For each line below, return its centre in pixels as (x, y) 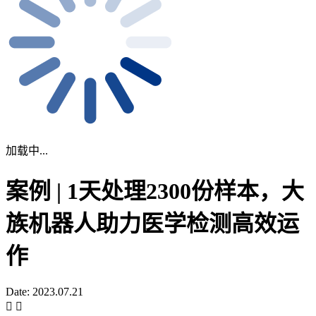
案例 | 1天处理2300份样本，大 (155, 192)
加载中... (27, 150)
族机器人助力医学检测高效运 (152, 224)
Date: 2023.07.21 (44, 291)
